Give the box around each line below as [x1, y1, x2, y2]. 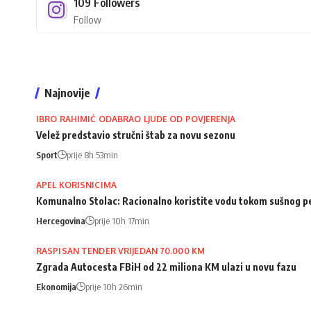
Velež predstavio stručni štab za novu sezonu [36, 128, 235, 141]
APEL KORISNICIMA [36, 179, 117, 190]
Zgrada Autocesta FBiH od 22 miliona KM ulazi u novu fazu [36, 260, 296, 273]
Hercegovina [36, 215, 85, 226]
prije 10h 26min [85, 280, 142, 292]
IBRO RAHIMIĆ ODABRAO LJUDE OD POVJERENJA [36, 113, 235, 124]
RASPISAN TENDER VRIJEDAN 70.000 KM [36, 245, 205, 256]
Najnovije [44, 85, 90, 100]
